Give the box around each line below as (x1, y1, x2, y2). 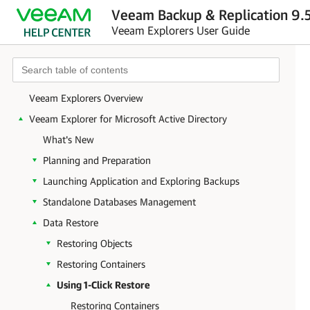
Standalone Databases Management (43, 196, 196, 208)
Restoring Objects (57, 237, 132, 249)
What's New (43, 134, 94, 145)
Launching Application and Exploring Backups (43, 175, 239, 187)
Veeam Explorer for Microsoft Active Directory (29, 113, 227, 125)
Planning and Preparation (43, 154, 151, 166)
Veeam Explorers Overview (29, 92, 143, 104)
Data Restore (43, 217, 98, 228)
